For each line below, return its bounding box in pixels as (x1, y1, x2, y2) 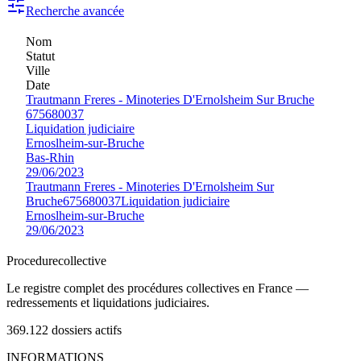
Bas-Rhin (26, 150, 74, 164)
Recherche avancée (26, 3, 124, 18)
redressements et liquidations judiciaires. (6, 295, 210, 309)
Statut (26, 48, 55, 63)
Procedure (6, 253, 58, 268)
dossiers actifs (52, 322, 122, 337)
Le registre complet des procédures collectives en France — (6, 280, 309, 295)
